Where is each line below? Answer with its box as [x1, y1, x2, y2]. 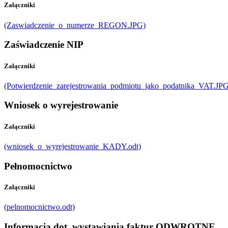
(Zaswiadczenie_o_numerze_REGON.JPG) [4, 20, 146, 30]
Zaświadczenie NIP [4, 39, 83, 50]
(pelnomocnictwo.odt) [4, 202, 75, 211]
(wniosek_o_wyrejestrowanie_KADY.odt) [4, 141, 141, 151]
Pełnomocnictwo [4, 160, 72, 172]
